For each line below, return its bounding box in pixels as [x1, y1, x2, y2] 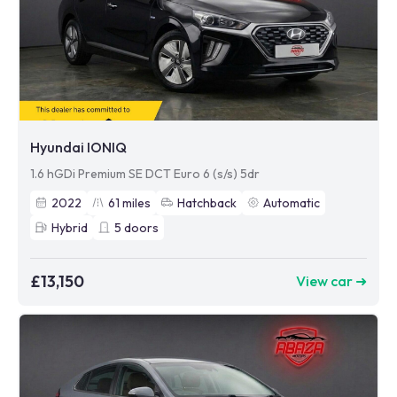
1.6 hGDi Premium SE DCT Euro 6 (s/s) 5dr [30, 165, 260, 182]
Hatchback [177, 194, 237, 211]
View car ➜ [296, 272, 367, 291]
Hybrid [51, 219, 88, 236]
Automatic [263, 194, 320, 211]
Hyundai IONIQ [30, 137, 127, 156]
